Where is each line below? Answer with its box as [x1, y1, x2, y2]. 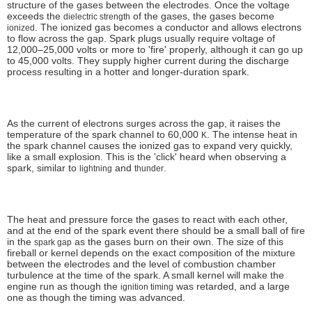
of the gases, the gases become [130, 10, 274, 22]
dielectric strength [63, 11, 130, 22]
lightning [79, 163, 112, 173]
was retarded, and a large [173, 280, 290, 292]
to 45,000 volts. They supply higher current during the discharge [7, 54, 289, 66]
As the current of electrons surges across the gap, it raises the [7, 117, 281, 129]
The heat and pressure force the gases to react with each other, [7, 213, 288, 225]
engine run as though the [7, 280, 120, 292]
